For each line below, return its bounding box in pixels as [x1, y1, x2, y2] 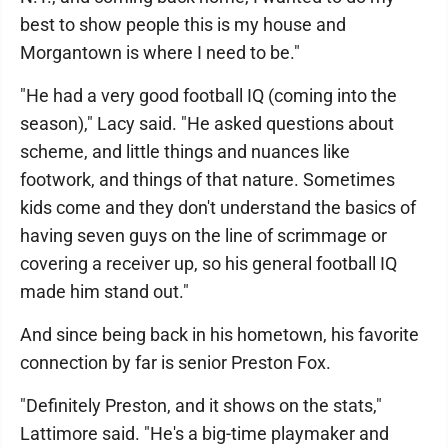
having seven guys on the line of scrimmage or [20, 225, 387, 246]
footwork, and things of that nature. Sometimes [20, 169, 395, 190]
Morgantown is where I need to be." [20, 42, 300, 63]
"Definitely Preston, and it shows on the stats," [20, 395, 382, 416]
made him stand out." [20, 281, 189, 302]
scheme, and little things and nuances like [20, 141, 350, 162]
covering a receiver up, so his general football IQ [20, 253, 397, 274]
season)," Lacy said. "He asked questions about [20, 113, 394, 134]
